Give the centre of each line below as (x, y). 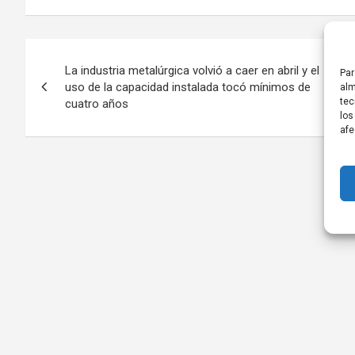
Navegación (91, 53)
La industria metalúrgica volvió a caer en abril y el (192, 70)
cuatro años (97, 103)
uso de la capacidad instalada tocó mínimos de (188, 87)
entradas (74, 118)
